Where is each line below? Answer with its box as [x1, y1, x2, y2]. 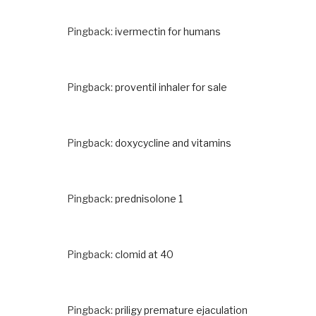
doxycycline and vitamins [115, 136, 231, 149]
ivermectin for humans [115, 25, 221, 37]
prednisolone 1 [115, 192, 183, 205]
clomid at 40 [115, 248, 174, 260]
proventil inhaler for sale [115, 80, 227, 93]
